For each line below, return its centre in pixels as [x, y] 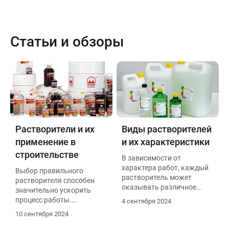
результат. [140, 207]
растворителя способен [55, 180]
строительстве [47, 155]
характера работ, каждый [165, 168]
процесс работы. [43, 200]
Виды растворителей [167, 129]
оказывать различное [159, 187]
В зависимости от [151, 158]
